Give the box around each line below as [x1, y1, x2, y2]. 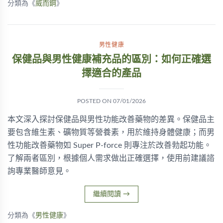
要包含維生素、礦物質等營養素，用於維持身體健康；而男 [7, 128, 215, 136]
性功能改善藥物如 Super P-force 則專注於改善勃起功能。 [7, 141, 212, 149]
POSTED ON [77, 98, 113, 104]
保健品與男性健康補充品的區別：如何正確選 [12, 55, 211, 65]
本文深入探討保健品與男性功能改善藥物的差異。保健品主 [7, 115, 215, 123]
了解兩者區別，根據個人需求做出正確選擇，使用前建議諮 [7, 154, 215, 162]
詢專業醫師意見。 [7, 167, 71, 175]
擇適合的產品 [82, 69, 141, 79]
